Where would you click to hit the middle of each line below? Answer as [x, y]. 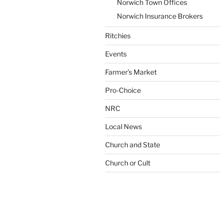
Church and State [133, 144]
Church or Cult [128, 163]
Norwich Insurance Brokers [160, 16]
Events [116, 54]
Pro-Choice [123, 90]
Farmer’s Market [131, 72]
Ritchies [118, 35]
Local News [124, 126]
